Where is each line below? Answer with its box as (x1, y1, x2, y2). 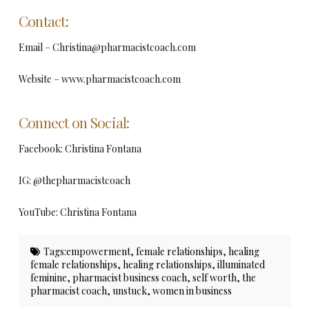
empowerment (66, 244, 130, 258)
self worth (192, 270, 237, 284)
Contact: (18, 11, 72, 31)
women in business (152, 283, 232, 297)
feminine (30, 270, 68, 284)
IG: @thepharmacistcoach (18, 173, 132, 187)
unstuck (112, 283, 148, 297)
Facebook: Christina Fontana (18, 141, 141, 155)
